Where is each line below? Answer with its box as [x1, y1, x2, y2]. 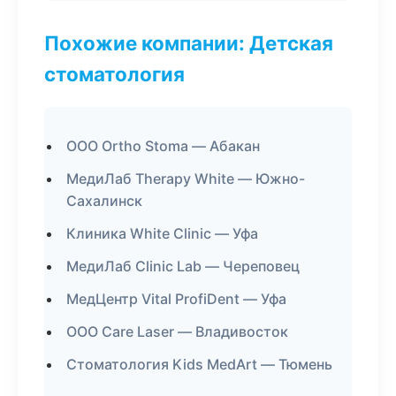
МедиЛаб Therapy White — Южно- [66, 170, 305, 187]
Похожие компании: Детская [44, 31, 333, 55]
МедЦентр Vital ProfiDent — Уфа [66, 290, 286, 308]
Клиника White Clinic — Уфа [66, 225, 258, 242]
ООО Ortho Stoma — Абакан [66, 137, 260, 155]
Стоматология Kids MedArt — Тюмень [66, 355, 332, 373]
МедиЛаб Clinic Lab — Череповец [66, 257, 300, 275]
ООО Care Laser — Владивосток [66, 323, 288, 340]
